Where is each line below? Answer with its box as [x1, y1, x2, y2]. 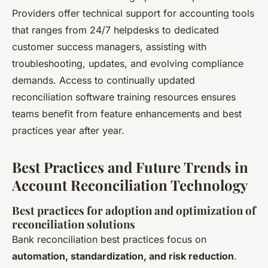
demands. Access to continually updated [12, 74, 195, 86]
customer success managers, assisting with [12, 40, 206, 53]
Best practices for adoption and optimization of [12, 202, 256, 218]
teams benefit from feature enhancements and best [12, 107, 242, 120]
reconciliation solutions [12, 216, 135, 232]
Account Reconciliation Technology [12, 175, 248, 194]
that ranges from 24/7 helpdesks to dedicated [12, 23, 219, 36]
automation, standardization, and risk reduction [12, 249, 234, 262]
